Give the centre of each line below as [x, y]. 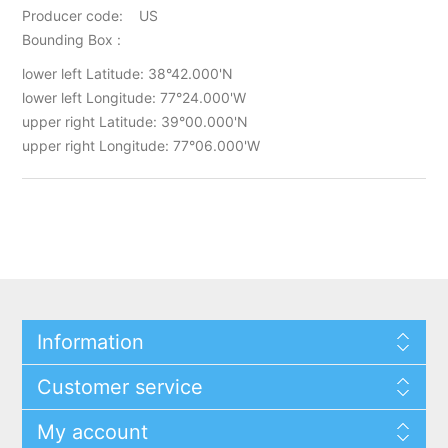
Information [90, 341]
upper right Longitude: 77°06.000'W [141, 145]
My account [92, 431]
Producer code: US [90, 15]
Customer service [119, 386]
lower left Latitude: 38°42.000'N [128, 73]
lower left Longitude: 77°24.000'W [134, 97]
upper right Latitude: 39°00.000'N [135, 121]
